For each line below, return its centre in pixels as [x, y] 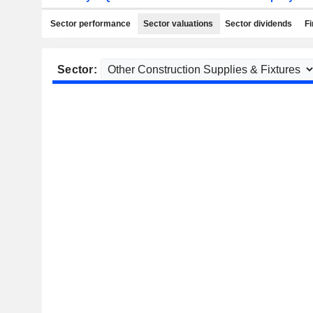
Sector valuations [178, 24]
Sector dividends [259, 24]
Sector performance [90, 24]
